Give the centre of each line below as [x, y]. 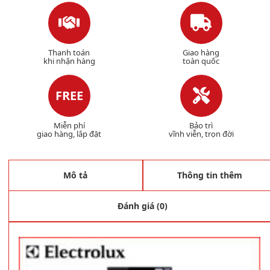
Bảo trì [201, 125]
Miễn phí [69, 125]
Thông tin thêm [209, 175]
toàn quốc [201, 61]
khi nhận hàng [69, 61]
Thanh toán [69, 52]
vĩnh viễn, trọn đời [201, 133]
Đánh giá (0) [143, 206]
